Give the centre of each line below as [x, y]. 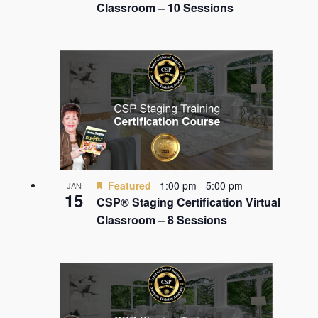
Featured [130, 185]
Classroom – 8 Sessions [162, 220]
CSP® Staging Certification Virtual [188, 202]
